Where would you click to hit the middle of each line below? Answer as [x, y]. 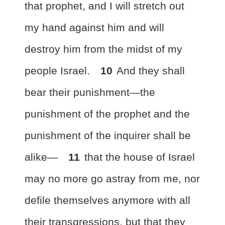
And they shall [151, 71]
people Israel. [59, 71]
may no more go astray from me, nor [112, 179]
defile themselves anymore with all [107, 200]
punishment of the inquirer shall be [108, 135]
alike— [43, 157]
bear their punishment [77, 92]
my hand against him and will [94, 27]
